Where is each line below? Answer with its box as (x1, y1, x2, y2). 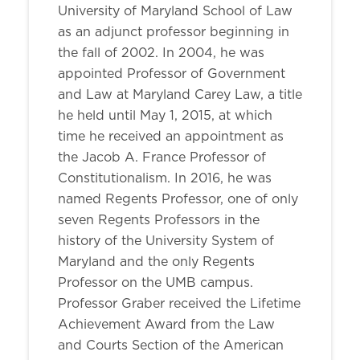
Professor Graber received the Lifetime (58, 297, 301, 310)
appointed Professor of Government (58, 67, 285, 80)
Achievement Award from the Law (58, 318, 275, 331)
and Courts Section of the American (58, 339, 284, 352)
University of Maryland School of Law (58, 5, 292, 18)
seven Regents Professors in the (58, 214, 260, 227)
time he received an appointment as (58, 130, 284, 143)
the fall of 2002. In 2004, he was (58, 47, 264, 59)
